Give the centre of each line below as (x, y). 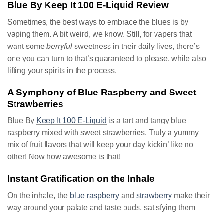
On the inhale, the (39, 195)
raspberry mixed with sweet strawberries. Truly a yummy (103, 133)
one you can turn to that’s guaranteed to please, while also (107, 58)
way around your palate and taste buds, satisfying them (101, 207)
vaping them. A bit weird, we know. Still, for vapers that (100, 34)
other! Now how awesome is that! (64, 157)
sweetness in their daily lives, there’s (136, 46)
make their (191, 195)
